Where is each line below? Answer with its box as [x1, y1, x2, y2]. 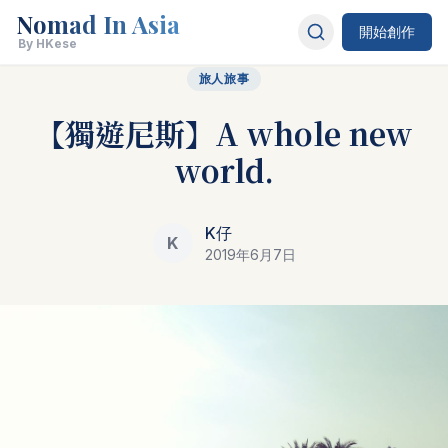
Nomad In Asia [16, 8, 180, 40]
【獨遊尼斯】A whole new [35, 111, 413, 155]
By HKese [18, 36, 77, 51]
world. [174, 148, 274, 192]
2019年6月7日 [204, 246, 296, 263]
